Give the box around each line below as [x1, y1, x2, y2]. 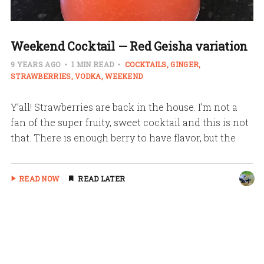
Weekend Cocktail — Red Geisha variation [10, 38, 248, 54]
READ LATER [78, 173, 126, 183]
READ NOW [18, 173, 60, 183]
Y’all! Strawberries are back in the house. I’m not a [10, 100, 237, 113]
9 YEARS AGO [10, 59, 62, 69]
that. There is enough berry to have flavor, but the [10, 131, 236, 144]
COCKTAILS [125, 59, 167, 69]
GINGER [170, 59, 199, 69]
